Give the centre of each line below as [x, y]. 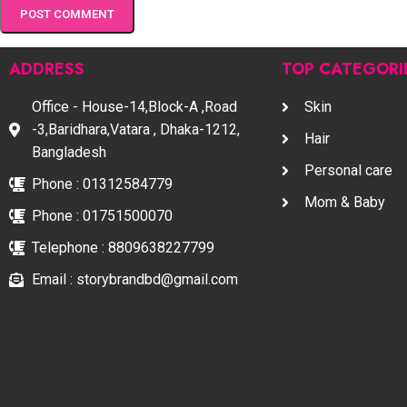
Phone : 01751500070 [102, 216]
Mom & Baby [345, 203]
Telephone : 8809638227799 [123, 248]
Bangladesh [69, 153]
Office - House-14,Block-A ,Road [134, 107]
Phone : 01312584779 [102, 184]
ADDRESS [47, 69]
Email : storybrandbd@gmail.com [135, 280]
